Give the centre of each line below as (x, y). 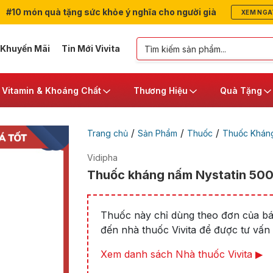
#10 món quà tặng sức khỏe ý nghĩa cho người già (110, 12)
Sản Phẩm (157, 133)
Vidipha (102, 158)
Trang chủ (107, 133)
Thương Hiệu (161, 90)
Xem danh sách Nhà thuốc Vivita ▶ (181, 254)
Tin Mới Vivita (90, 48)
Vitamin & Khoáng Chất (51, 90)
